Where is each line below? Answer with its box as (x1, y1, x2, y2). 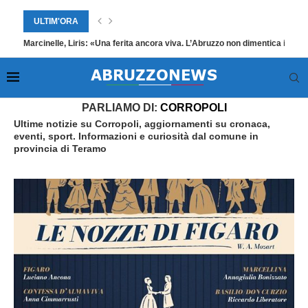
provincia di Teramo (14, 143, 107, 154)
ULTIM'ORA (34, 16, 78, 26)
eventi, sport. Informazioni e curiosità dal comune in (14, 131, 258, 142)
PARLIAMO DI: (81, 102, 160, 113)
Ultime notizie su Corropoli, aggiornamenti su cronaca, (14, 118, 270, 129)
